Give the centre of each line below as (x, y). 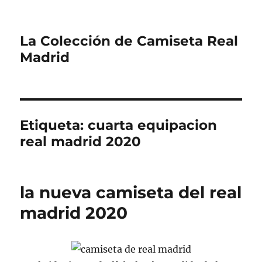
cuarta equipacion (153, 125)
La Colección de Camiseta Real (129, 41)
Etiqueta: (54, 125)
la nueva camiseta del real (131, 192)
